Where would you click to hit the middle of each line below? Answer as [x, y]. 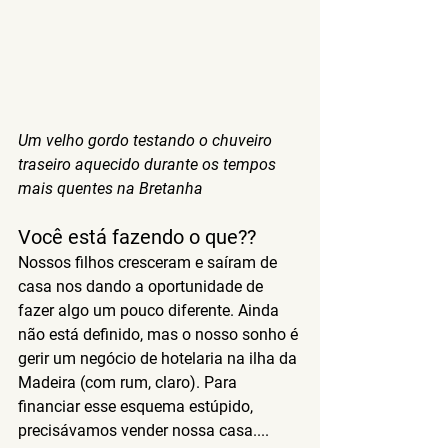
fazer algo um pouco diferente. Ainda [150, 310]
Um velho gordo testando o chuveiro [147, 140]
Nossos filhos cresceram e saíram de [149, 262]
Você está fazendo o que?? [137, 236]
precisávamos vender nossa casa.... [143, 430]
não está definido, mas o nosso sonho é [160, 334]
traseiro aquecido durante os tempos [149, 164]
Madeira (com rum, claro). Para [129, 382]
